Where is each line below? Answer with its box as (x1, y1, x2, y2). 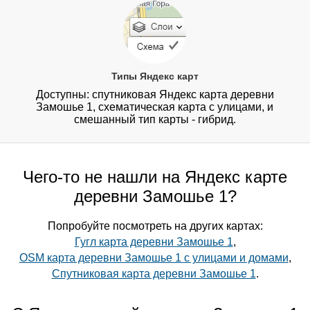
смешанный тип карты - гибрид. (73, 113, 236, 126)
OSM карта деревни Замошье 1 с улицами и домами (19, 252, 289, 264)
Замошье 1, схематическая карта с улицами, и (36, 101, 274, 113)
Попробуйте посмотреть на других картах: (47, 220, 263, 232)
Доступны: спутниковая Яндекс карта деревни (35, 89, 274, 101)
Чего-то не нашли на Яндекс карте (23, 167, 287, 187)
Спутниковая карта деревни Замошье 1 (51, 268, 256, 280)
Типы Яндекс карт (111, 71, 199, 82)
